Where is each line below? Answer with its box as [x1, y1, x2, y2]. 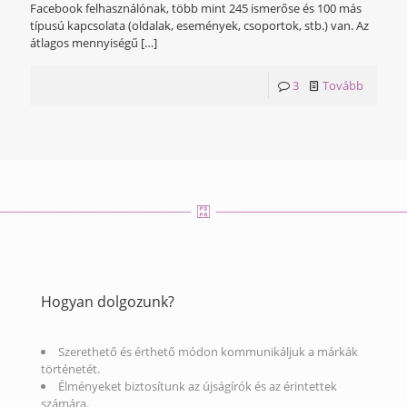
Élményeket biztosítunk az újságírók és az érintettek [58, 378, 337, 395]
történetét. [41, 361, 100, 378]
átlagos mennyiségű [30, 35, 138, 52]
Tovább [323, 77, 363, 94]
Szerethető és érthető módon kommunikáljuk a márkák [58, 343, 358, 361]
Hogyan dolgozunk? [41, 292, 174, 313]
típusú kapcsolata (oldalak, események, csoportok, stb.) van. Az [30, 17, 369, 35]
